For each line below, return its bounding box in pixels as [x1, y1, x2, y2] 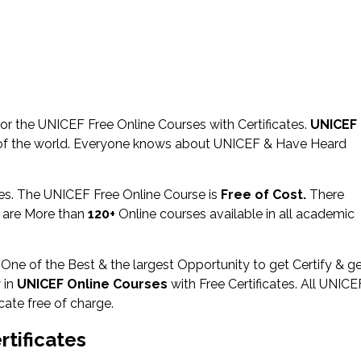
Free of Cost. [221, 186, 306, 202]
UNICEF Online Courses [17, 276, 168, 292]
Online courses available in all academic [118, 205, 355, 222]
